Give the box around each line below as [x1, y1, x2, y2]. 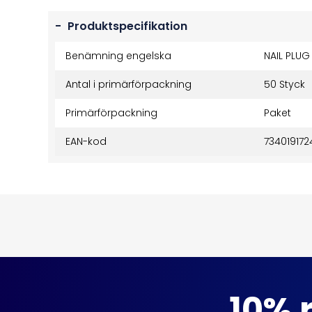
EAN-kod [65, 134, 107, 148]
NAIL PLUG [263, 49, 310, 63]
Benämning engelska [65, 49, 171, 63]
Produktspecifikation [65, 18, 187, 34]
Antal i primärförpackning [65, 77, 192, 91]
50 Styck [263, 77, 305, 91]
